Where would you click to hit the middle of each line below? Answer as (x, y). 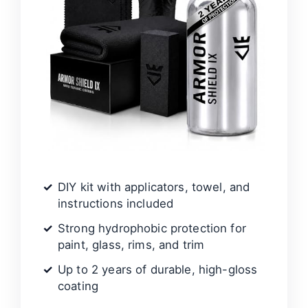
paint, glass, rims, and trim (131, 245)
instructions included (116, 203)
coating (78, 286)
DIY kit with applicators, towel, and (154, 187)
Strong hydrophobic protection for (152, 228)
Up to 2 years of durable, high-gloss (158, 269)
